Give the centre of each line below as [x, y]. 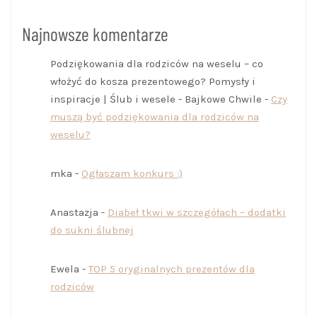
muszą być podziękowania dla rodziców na [155, 117]
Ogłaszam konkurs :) [132, 174]
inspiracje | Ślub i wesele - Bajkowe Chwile [156, 99]
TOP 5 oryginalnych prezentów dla [172, 269]
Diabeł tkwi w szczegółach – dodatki [197, 213]
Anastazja [74, 213]
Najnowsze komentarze [95, 34]
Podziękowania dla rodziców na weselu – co [157, 64]
